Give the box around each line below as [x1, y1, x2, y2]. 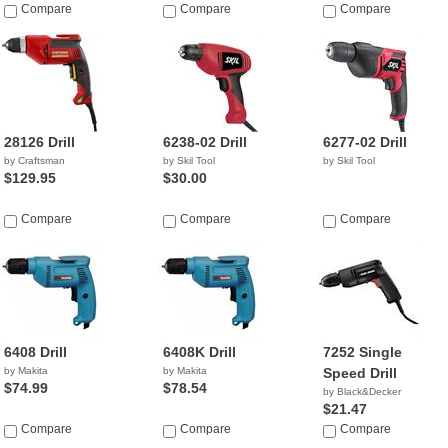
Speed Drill [322, 365, 397, 381]
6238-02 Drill [163, 134, 248, 150]
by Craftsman [4, 155, 65, 166]
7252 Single [322, 344, 402, 360]
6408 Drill [4, 344, 67, 360]
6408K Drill [163, 344, 237, 360]
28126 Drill [4, 134, 75, 150]
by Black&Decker [322, 386, 401, 397]
